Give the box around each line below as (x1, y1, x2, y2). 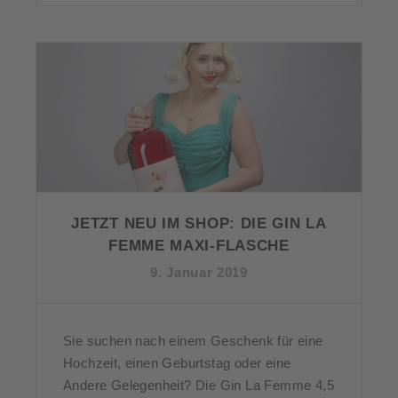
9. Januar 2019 (150, 264, 248, 280)
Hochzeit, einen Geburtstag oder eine (63, 354, 291, 370)
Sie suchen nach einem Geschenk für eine (63, 332, 323, 348)
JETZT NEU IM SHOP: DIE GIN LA (71, 214, 327, 232)
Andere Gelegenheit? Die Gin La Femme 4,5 (63, 377, 334, 393)
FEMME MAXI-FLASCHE (108, 236, 290, 254)
